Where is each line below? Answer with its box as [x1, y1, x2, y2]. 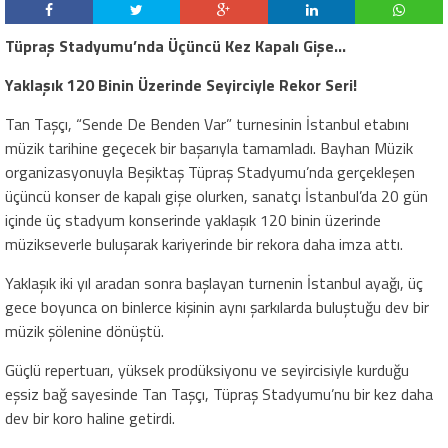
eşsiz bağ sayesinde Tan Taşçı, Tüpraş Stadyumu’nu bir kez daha [5, 382, 433, 407]
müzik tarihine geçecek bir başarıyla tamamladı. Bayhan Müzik [5, 136, 413, 161]
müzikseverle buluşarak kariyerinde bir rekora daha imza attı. [5, 232, 403, 257]
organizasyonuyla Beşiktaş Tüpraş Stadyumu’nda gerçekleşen [5, 160, 415, 185]
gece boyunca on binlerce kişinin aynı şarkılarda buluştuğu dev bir [5, 295, 429, 320]
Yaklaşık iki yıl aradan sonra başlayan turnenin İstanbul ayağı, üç [5, 271, 423, 296]
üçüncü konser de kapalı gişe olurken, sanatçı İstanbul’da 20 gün [5, 184, 428, 209]
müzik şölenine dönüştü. [5, 319, 164, 344]
